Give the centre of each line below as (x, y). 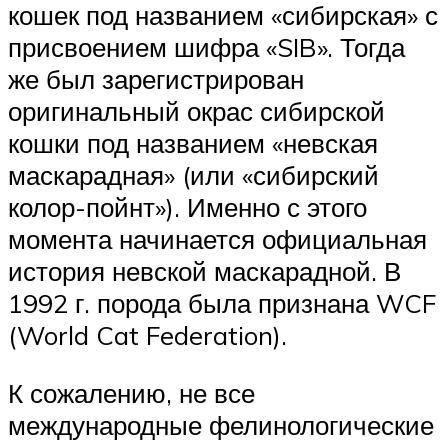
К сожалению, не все (131, 392)
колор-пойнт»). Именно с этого (187, 206)
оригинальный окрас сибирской (196, 110)
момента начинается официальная (217, 238)
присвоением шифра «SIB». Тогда (206, 46)
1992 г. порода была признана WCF (222, 302)
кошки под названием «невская (193, 142)
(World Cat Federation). (147, 334)
